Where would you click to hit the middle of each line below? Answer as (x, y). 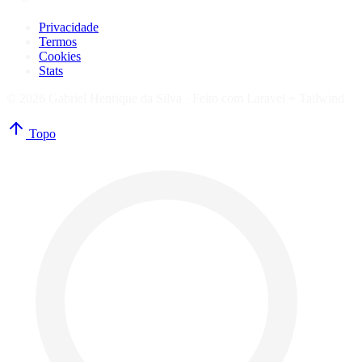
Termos (58, 41)
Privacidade (69, 27)
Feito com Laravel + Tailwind (268, 98)
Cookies (60, 56)
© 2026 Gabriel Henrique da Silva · (99, 98)
